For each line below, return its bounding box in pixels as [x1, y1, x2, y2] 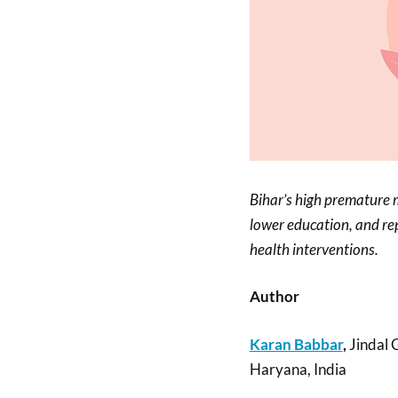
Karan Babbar [249, 334, 343, 354]
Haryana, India [249, 359, 346, 378]
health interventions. [249, 239, 378, 259]
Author [249, 287, 299, 306]
